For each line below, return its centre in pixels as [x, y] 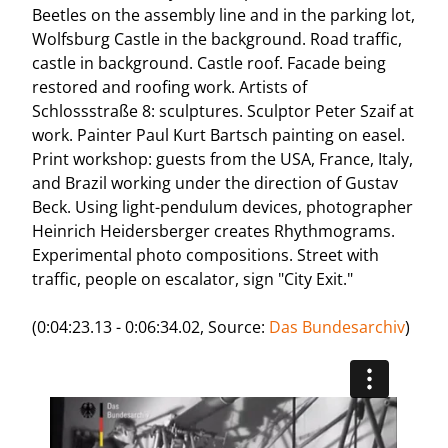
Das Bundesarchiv [337, 326]
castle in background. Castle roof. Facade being [209, 62]
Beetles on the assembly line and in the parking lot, [224, 14]
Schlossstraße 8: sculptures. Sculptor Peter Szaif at [223, 110]
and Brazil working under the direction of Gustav [215, 182]
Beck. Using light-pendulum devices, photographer [223, 206]
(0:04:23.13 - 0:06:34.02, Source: [151, 326]
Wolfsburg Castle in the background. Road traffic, [217, 38]
